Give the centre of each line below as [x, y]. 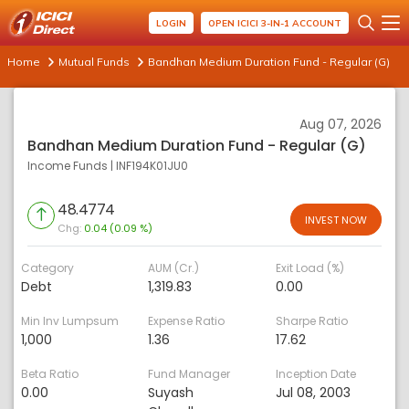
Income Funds [68, 166]
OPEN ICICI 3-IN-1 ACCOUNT [275, 23]
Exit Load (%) [309, 268]
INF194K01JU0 [152, 166]
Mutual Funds [94, 62]
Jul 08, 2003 [313, 393]
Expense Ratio [187, 321]
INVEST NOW [336, 220]
